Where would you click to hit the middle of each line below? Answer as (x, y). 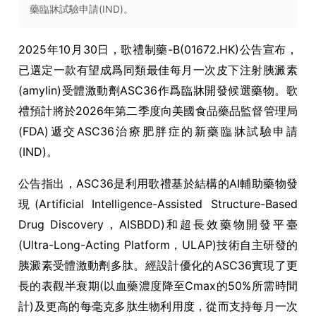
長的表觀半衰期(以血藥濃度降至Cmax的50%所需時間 (158, 286)
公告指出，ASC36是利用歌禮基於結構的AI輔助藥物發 (158, 183)
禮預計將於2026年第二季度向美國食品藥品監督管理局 (158, 111)
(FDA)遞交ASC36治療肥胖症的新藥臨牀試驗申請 (158, 131)
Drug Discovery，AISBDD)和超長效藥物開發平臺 (158, 224)
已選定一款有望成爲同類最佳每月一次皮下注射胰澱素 (158, 70)
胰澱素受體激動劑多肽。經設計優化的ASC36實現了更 (158, 265)
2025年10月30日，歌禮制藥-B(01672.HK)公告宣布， (158, 49)
